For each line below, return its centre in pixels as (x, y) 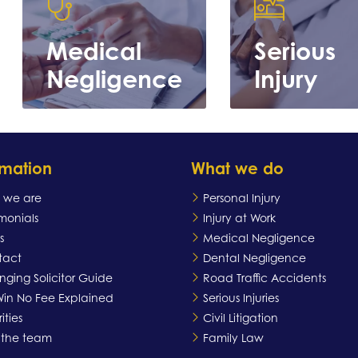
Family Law (233, 338)
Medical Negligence (259, 238)
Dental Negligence (255, 258)
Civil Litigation (241, 318)
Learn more (114, 257)
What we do (237, 169)
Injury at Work (239, 218)
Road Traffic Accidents (265, 278)
